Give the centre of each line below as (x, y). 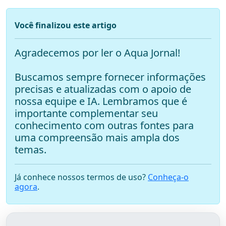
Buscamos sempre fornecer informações (110, 77)
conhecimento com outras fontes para (104, 126)
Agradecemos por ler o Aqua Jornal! (97, 53)
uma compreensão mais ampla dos (97, 138)
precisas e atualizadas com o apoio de (103, 89)
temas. (31, 150)
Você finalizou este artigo (66, 25)
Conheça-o (168, 177)
